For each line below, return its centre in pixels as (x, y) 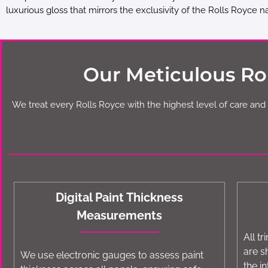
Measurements (120, 216)
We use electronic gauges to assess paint (112, 255)
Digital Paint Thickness (120, 198)
